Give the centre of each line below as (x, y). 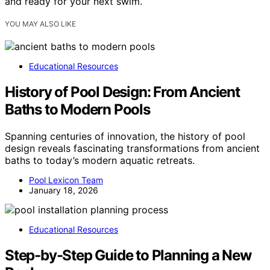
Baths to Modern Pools (77, 109)
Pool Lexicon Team (66, 180)
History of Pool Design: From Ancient (122, 92)
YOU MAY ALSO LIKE (40, 24)
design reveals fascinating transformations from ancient (132, 148)
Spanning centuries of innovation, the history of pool (125, 136)
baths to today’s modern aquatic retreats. (100, 160)
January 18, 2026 (64, 190)
